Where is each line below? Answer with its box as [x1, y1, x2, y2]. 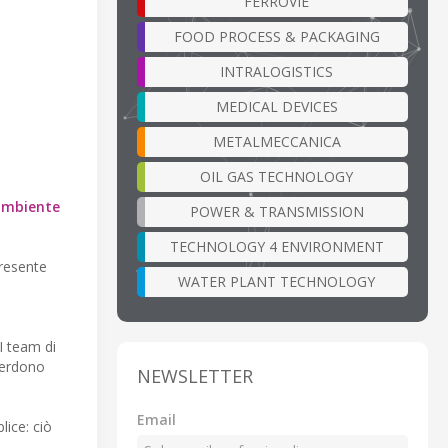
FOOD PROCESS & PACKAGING [173, 26, 380, 46]
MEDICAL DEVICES [215, 96, 338, 116]
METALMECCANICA [212, 131, 341, 151]
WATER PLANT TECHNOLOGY [178, 271, 375, 291]
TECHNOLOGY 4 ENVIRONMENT [169, 236, 384, 256]
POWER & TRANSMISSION [189, 201, 364, 221]
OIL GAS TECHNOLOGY [200, 166, 353, 186]
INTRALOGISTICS [220, 61, 333, 81]
